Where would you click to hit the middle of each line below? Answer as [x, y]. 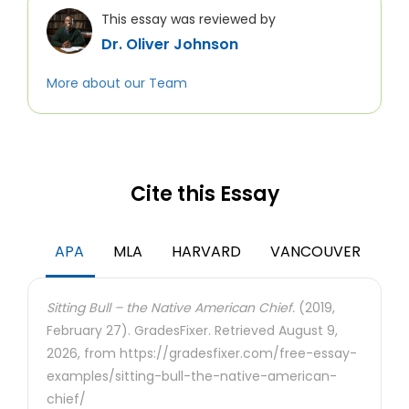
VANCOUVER [315, 252]
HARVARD [206, 252]
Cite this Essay [204, 194]
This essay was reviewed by [189, 19]
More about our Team [117, 83]
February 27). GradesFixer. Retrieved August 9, [192, 330]
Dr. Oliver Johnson [170, 44]
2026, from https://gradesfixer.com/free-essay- [202, 353]
